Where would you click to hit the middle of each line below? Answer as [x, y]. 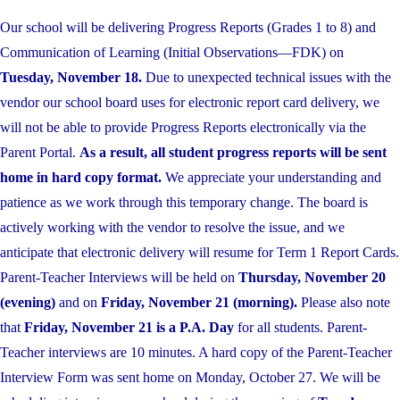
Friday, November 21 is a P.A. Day [131, 327]
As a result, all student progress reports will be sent [233, 152]
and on [78, 302]
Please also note [346, 302]
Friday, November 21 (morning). [201, 302]
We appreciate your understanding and [271, 177]
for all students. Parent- [302, 327]
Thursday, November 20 [312, 277]
